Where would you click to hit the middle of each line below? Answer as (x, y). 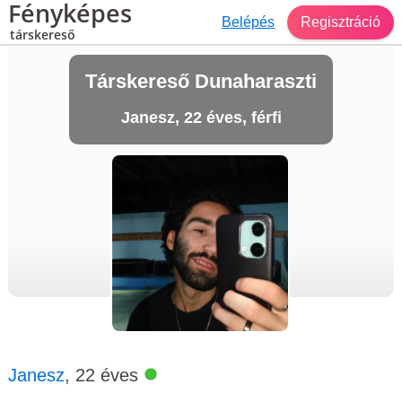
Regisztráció (341, 22)
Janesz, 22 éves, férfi (201, 118)
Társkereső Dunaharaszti (201, 81)
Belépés (248, 22)
